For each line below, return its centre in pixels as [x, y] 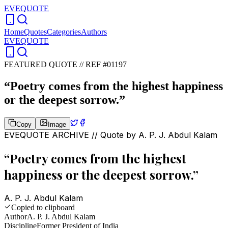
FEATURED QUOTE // [45, 64]
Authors [94, 32]
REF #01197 [106, 64]
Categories [64, 32]
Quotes [35, 32]
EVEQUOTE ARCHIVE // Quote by [71, 135]
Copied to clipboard [43, 207]
